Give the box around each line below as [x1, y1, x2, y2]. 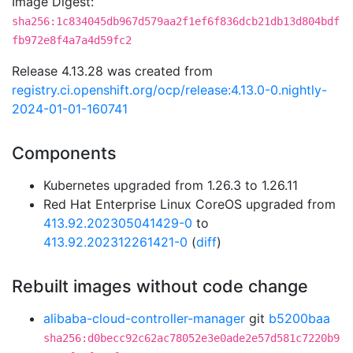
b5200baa [269, 310, 330, 326]
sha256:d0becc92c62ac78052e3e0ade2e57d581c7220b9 [43, 332, 340, 344]
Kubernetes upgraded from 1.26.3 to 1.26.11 [43, 177, 298, 193]
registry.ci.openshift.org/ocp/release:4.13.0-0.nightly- [12, 82, 327, 98]
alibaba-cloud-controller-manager [43, 310, 245, 326]
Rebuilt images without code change [12, 276, 308, 296]
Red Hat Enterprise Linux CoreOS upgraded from [43, 196, 336, 212]
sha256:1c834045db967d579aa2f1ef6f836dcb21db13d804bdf [12, 15, 340, 28]
